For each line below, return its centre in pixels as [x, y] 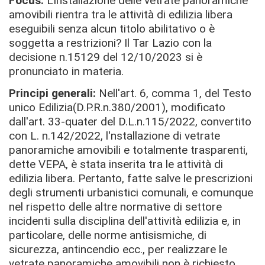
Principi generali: [52, 93]
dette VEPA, [40, 164]
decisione [34, 57]
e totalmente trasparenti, [186, 150]
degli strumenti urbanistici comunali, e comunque [131, 193]
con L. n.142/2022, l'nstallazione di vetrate [114, 136]
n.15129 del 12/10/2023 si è [131, 57]
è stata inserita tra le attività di [147, 164]
